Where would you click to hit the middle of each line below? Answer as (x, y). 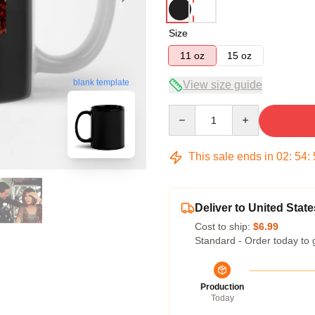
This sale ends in (231, 156)
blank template (101, 83)
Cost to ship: (224, 226)
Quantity (187, 111)
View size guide (223, 85)
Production (222, 287)
